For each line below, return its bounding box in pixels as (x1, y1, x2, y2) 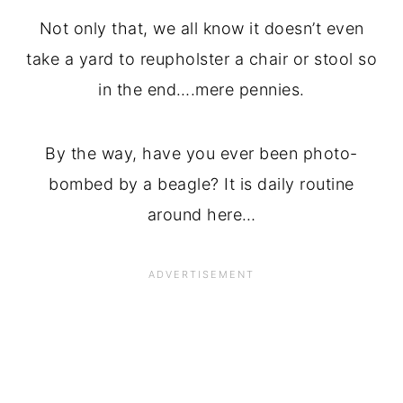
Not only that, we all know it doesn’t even (39, 19, 364, 38)
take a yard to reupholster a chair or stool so (26, 49, 377, 68)
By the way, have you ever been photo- (45, 144, 358, 163)
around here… (147, 205, 256, 224)
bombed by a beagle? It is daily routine (49, 175, 354, 193)
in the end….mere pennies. (98, 80, 305, 99)
